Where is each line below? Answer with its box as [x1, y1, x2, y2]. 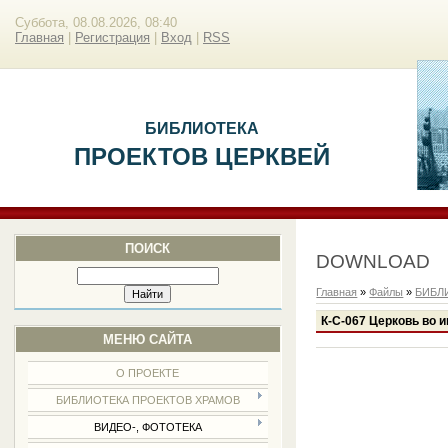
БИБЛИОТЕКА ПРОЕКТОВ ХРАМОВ [55, 393, 240, 406]
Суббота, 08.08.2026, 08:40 [15, 15, 177, 30]
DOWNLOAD [316, 251, 431, 273]
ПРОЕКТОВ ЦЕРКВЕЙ [73, 143, 330, 170]
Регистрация [75, 30, 150, 45]
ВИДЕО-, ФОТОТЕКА [93, 420, 202, 433]
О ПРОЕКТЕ [116, 366, 180, 379]
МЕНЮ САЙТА [103, 331, 193, 347]
